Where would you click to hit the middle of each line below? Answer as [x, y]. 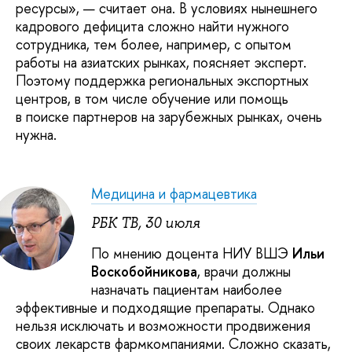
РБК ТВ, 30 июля [146, 224]
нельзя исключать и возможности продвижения [163, 325]
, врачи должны [244, 271]
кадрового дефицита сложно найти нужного [152, 26]
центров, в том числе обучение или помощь [152, 98]
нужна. [36, 134]
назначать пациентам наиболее [187, 289]
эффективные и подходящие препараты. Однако [165, 307]
